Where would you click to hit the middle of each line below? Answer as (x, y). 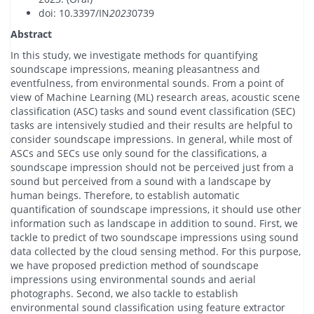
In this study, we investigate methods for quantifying (134, 55)
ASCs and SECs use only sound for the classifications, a (139, 153)
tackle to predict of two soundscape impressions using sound (155, 237)
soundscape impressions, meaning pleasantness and (135, 69)
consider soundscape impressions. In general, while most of (151, 139)
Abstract (31, 34)
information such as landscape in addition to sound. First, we (154, 223)
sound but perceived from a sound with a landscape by (141, 181)
